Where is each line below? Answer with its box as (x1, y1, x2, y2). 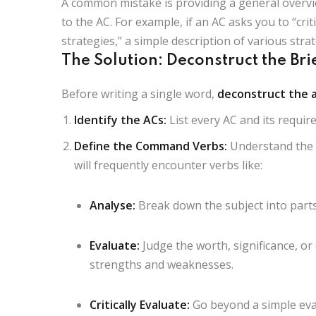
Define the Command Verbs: (74, 138, 227, 154)
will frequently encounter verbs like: (74, 157, 262, 173)
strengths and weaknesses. (90, 256, 233, 272)
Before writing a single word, (61, 85, 217, 102)
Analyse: (90, 197, 135, 213)
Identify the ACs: (74, 111, 166, 128)
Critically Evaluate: (90, 296, 190, 312)
